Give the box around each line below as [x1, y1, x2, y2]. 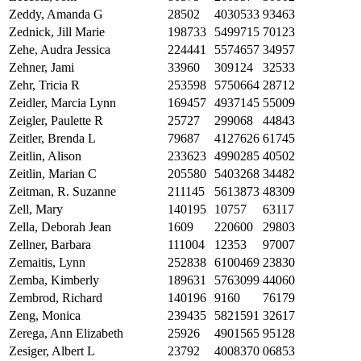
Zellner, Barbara [9, 238, 91, 252]
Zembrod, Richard [9, 291, 102, 305]
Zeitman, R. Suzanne [9, 185, 116, 199]
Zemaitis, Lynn [9, 255, 85, 270]
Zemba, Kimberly [9, 273, 99, 288]
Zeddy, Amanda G [9, 7, 103, 22]
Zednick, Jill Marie [9, 25, 105, 39]
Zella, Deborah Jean [9, 220, 111, 234]
